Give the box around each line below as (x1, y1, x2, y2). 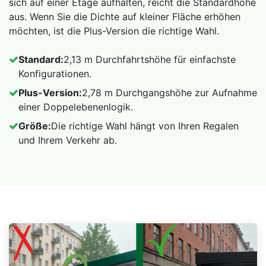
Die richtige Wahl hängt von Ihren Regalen (51, 120, 239, 132)
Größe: (18, 120, 51, 132)
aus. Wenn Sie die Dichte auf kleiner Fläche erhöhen (9, 11, 240, 23)
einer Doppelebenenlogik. (18, 101, 133, 113)
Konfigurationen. (18, 68, 91, 80)
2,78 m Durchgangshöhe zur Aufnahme (82, 87, 257, 99)
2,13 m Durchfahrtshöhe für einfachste (64, 53, 236, 66)
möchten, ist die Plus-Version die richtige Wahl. (9, 25, 219, 37)
